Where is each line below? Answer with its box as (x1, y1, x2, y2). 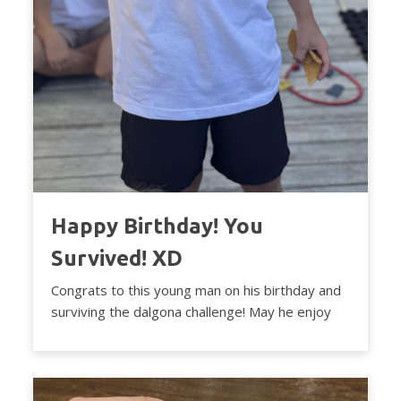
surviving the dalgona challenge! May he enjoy (51, 303, 332, 321)
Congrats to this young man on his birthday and (51, 281, 342, 300)
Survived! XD (51, 246, 183, 271)
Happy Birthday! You (51, 214, 264, 239)
